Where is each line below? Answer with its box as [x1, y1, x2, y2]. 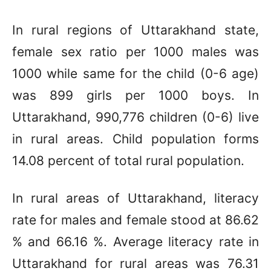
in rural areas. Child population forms [12, 131, 259, 146]
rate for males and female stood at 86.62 [12, 212, 259, 227]
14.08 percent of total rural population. [12, 152, 244, 168]
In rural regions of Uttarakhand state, [12, 22, 259, 38]
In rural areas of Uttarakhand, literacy [12, 190, 259, 206]
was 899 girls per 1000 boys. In [12, 87, 259, 103]
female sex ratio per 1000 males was [12, 44, 259, 59]
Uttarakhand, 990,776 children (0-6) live [12, 109, 259, 125]
